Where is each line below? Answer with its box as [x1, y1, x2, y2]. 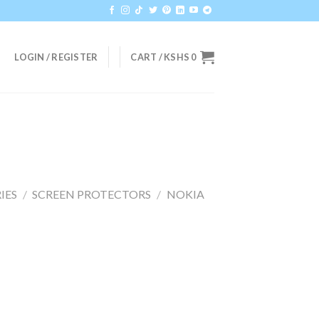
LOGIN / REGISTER [14, 51, 98, 63]
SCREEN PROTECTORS [32, 187, 152, 201]
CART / [130, 51, 164, 63]
